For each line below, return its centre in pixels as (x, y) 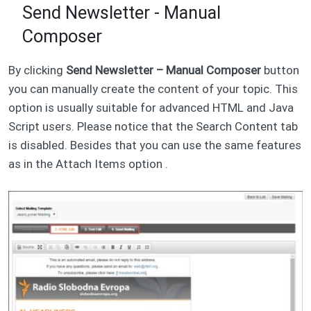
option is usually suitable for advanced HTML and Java (151, 107)
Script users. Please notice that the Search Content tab (153, 126)
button (280, 70)
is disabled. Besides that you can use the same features (155, 145)
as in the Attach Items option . (88, 163)
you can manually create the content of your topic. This (153, 89)
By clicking (37, 70)
